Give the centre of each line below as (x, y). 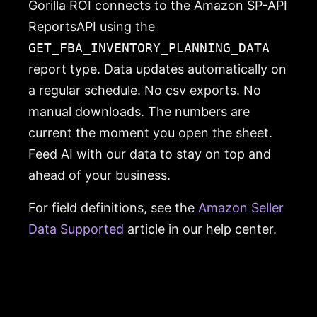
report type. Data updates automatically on (157, 69)
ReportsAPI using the (92, 26)
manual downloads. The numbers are (139, 111)
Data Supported (76, 229)
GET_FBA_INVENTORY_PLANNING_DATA (149, 47)
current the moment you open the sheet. (150, 132)
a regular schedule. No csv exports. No (145, 90)
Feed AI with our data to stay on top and (150, 154)
